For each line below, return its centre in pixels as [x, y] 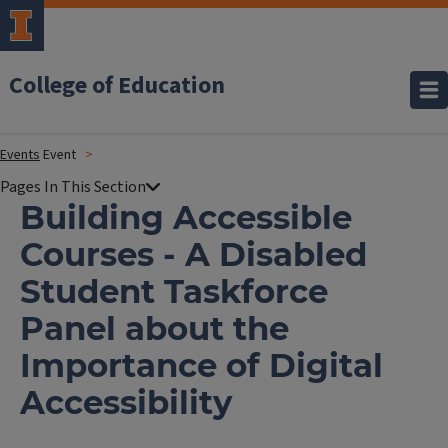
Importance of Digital [201, 365]
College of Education [117, 85]
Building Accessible [186, 217]
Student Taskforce [174, 291]
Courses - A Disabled [193, 254]
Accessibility [126, 402]
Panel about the [154, 328]
